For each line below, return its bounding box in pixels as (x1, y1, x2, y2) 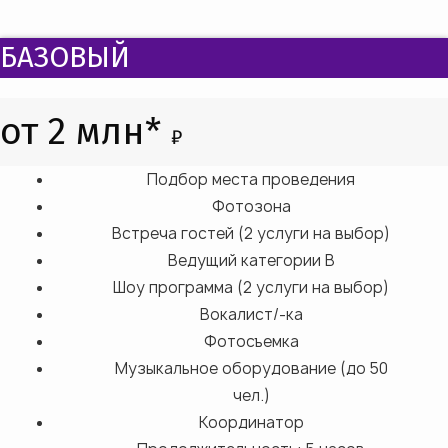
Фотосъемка (203, 331, 299, 353)
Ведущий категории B (167, 250, 335, 272)
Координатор (198, 412, 304, 434)
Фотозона (211, 196, 291, 218)
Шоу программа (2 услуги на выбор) (113, 277, 389, 299)
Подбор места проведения (147, 169, 355, 191)
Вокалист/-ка (199, 304, 303, 326)
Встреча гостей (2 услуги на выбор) (112, 223, 390, 245)
